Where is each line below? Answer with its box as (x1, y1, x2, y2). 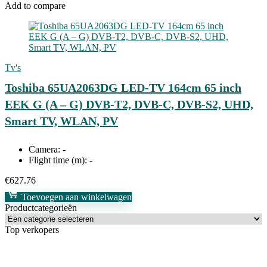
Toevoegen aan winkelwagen (19, 192, 132, 202)
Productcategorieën (5, 203, 77, 213)
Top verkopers (5, 225, 59, 235)
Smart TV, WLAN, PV (5, 114, 118, 128)
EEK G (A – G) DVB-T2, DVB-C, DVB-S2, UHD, (5, 98, 253, 111)
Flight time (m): (29, 155, 87, 165)
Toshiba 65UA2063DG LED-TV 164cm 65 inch (5, 81, 241, 94)
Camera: (29, 144, 60, 154)
